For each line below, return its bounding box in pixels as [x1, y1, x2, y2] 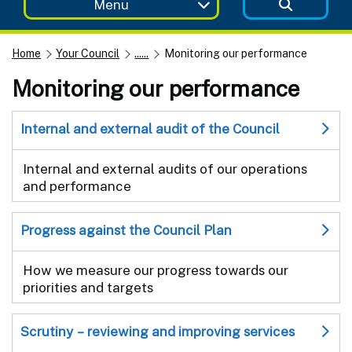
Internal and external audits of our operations [23, 160, 307, 177]
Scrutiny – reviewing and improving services [20, 323, 295, 339]
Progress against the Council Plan [20, 222, 232, 238]
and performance [23, 178, 131, 194]
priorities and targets [23, 279, 153, 295]
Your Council [56, 46, 120, 60]
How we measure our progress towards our [23, 262, 288, 278]
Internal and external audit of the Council [20, 120, 280, 137]
